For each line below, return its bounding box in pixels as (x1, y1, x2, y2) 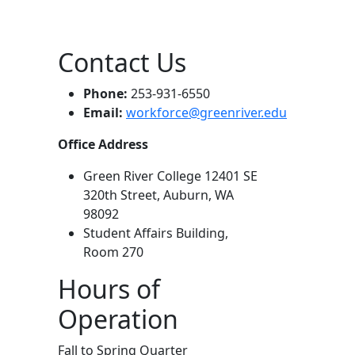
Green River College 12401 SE (83, 167, 258, 185)
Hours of (58, 272, 160, 306)
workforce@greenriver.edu (126, 104, 287, 121)
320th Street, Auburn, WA (83, 186, 234, 204)
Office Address (58, 136, 151, 153)
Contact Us (58, 45, 186, 79)
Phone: (83, 85, 128, 102)
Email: (83, 104, 123, 121)
